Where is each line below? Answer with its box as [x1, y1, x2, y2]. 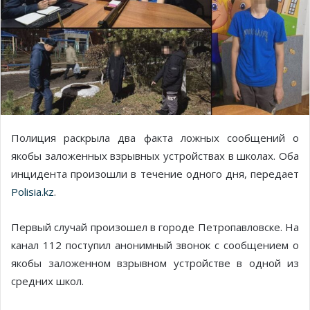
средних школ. [11, 274, 84, 289]
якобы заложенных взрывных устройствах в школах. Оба [11, 149, 299, 163]
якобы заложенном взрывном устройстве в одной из [11, 256, 299, 271]
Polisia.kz [11, 185, 54, 199]
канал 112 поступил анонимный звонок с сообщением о [11, 238, 299, 253]
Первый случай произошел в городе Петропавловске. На [11, 220, 299, 235]
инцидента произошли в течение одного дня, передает [11, 167, 299, 181]
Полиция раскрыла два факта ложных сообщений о [11, 131, 299, 145]
